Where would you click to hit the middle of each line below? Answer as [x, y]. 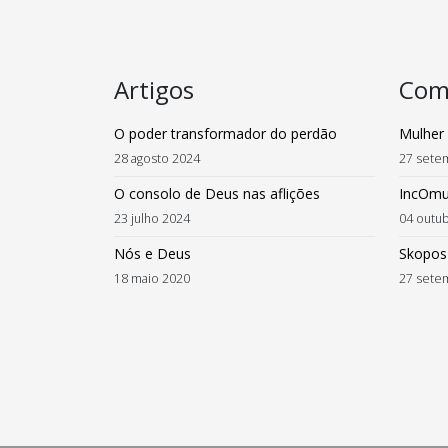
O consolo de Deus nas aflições [217, 193]
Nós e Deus [152, 253]
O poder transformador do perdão [225, 133]
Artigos [154, 89]
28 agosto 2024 [157, 158]
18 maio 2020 [152, 278]
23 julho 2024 [152, 218]
